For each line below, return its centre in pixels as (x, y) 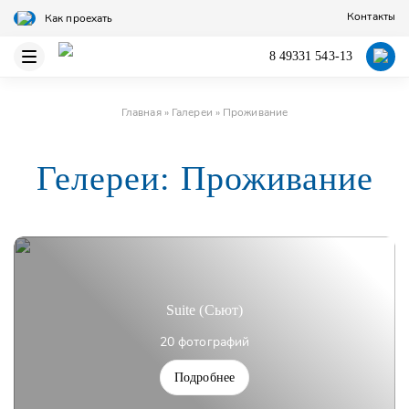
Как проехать (79, 18)
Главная (141, 112)
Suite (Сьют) (204, 309)
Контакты (371, 16)
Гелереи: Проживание (204, 178)
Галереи (192, 112)
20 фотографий (204, 341)
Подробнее (204, 377)
